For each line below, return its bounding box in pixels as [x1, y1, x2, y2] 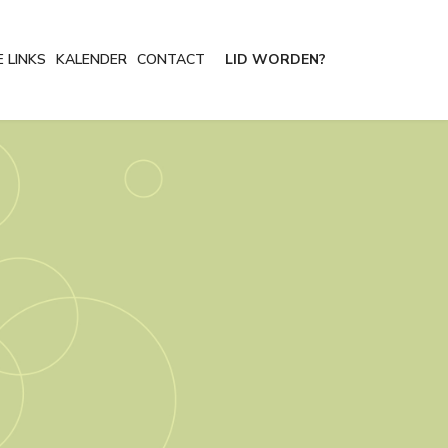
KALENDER [56, 50, 127, 69]
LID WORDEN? [225, 50, 326, 69]
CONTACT [137, 50, 205, 69]
